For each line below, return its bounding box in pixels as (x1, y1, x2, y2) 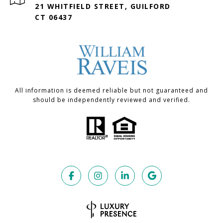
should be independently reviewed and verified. (33, 96, 190, 105)
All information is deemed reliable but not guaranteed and (15, 86, 208, 95)
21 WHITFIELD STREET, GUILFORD (35, 1, 171, 11)
